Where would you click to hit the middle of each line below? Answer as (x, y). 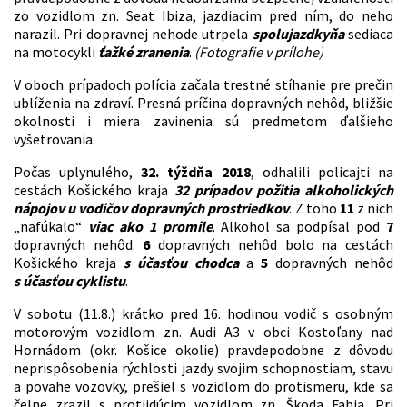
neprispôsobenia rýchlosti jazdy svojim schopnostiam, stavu (203, 368)
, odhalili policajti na (322, 172)
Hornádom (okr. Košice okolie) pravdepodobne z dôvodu (203, 350)
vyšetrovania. (55, 139)
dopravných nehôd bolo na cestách (272, 245)
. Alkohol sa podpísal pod (299, 227)
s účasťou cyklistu (69, 281)
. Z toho (314, 208)
